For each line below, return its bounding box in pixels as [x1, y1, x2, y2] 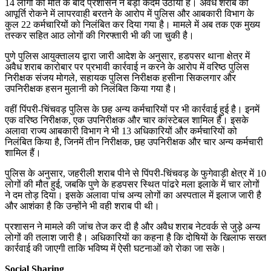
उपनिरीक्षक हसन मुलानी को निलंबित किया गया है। [5, 83, 177, 94]
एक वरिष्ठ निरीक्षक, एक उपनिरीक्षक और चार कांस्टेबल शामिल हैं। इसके [5, 114, 249, 125]
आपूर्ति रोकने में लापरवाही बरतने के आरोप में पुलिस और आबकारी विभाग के [5, 8, 254, 19]
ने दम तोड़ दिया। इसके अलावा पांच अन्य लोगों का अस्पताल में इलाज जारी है [5, 189, 261, 200]
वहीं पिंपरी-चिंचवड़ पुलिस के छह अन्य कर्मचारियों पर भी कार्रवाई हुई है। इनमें [5, 103, 260, 114]
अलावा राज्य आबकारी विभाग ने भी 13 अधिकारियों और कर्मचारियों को [5, 125, 237, 136]
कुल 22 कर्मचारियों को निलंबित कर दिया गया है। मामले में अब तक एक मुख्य [5, 19, 260, 30]
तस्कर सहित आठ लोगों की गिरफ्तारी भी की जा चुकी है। [5, 30, 194, 41]
